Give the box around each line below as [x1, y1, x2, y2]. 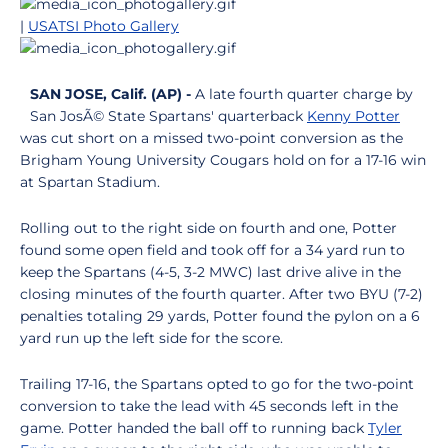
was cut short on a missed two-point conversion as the [20, 129, 403, 147]
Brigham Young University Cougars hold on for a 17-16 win [20, 151, 426, 169]
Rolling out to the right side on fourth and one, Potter [20, 219, 397, 237]
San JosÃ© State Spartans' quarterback [30, 107, 307, 125]
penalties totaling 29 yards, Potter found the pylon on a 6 [20, 307, 420, 325]
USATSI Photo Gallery [28, 17, 179, 35]
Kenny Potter [307, 107, 400, 125]
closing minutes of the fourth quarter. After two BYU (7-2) [20, 285, 423, 303]
